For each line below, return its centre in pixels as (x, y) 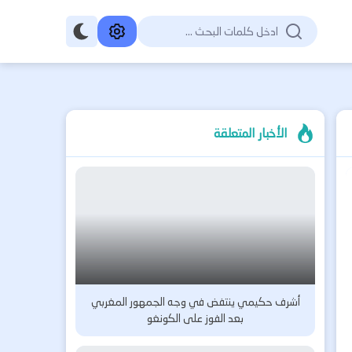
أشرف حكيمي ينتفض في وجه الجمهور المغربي (195, 302)
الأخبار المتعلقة (251, 133)
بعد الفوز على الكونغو (196, 318)
